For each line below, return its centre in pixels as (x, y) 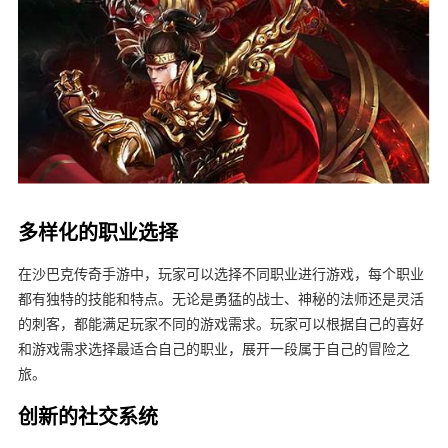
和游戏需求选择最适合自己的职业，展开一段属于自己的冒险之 (213, 349)
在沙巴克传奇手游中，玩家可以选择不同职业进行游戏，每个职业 (220, 274)
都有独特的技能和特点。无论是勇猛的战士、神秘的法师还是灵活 (220, 299)
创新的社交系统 (87, 416)
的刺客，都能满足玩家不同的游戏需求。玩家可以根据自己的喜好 (220, 324)
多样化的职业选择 (97, 232)
